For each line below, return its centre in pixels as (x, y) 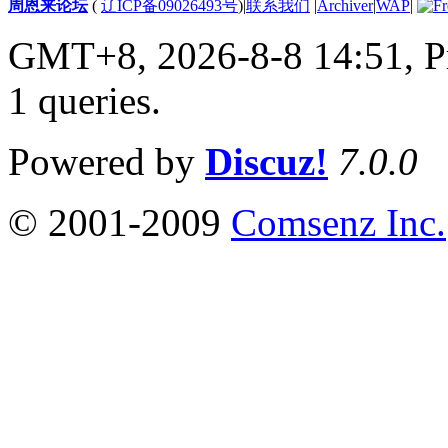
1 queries (79, 100)
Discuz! (266, 161)
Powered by (106, 161)
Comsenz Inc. (338, 222)
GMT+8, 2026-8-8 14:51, (216, 55)
